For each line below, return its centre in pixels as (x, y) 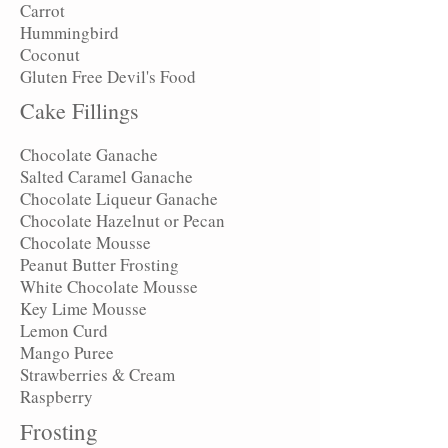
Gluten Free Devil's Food (108, 76)
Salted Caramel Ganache (106, 176)
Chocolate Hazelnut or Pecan (122, 220)
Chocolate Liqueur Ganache (125, 198)
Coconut (50, 54)
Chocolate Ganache (92, 154)
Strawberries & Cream (97, 374)
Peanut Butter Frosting (99, 264)
